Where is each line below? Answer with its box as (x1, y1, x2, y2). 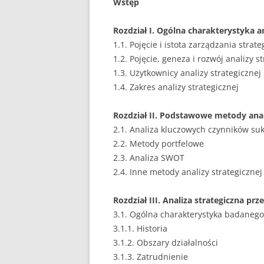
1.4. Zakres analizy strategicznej (113, 81, 239, 93)
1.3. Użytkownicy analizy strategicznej (113, 67, 261, 78)
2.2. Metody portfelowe (113, 138, 204, 149)
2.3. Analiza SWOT (113, 152, 184, 163)
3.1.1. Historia (113, 223, 167, 234)
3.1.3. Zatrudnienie (113, 251, 188, 262)
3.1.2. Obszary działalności (113, 237, 218, 248)
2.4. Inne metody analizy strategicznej (113, 166, 262, 177)
